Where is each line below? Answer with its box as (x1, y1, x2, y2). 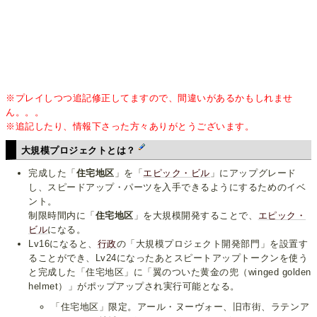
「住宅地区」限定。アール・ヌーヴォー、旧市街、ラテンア (51, 301, 310, 312)
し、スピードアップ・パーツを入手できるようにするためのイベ (28, 181, 306, 192)
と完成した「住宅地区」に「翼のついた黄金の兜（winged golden (28, 266, 311, 277)
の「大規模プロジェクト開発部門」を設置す (116, 238, 309, 249)
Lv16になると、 (28, 238, 98, 249)
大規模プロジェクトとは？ (21, 144, 139, 156)
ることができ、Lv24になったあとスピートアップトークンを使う (28, 252, 309, 263)
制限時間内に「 (28, 209, 96, 221)
